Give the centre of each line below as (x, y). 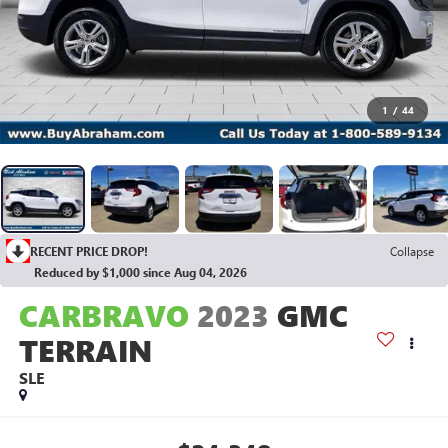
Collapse (412, 250)
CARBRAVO (103, 314)
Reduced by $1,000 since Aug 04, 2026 (140, 271)
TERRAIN (85, 349)
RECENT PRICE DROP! (89, 250)
